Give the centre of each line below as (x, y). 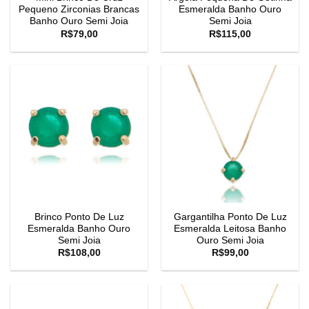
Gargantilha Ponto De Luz (230, 217)
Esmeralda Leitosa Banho (230, 228)
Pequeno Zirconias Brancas (79, 10)
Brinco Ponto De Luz (79, 217)
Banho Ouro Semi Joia (79, 21)
